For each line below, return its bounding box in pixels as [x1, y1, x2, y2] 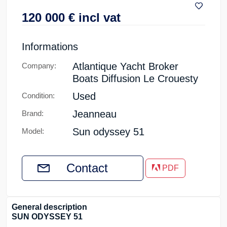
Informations [22, 41, 78, 52]
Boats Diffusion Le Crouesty [72, 73, 198, 84]
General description [12, 203, 87, 211]
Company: [22, 61, 56, 70]
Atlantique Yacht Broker [72, 61, 178, 72]
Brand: [22, 109, 44, 118]
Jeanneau [72, 108, 117, 120]
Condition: [22, 91, 55, 100]
